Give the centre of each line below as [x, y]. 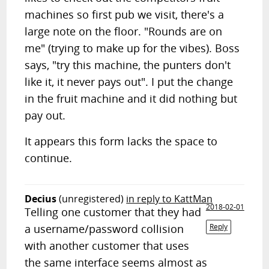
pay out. [45, 115]
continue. [49, 158]
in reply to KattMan [170, 199]
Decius [41, 199]
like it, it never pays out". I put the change [129, 82]
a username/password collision [104, 229]
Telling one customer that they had [113, 212]
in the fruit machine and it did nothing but [131, 98]
